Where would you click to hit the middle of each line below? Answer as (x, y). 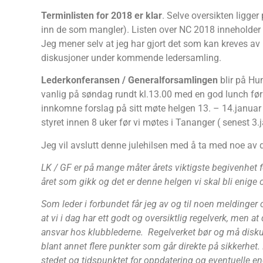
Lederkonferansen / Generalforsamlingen (129, 80)
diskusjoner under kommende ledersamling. (131, 58)
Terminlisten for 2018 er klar (102, 15)
